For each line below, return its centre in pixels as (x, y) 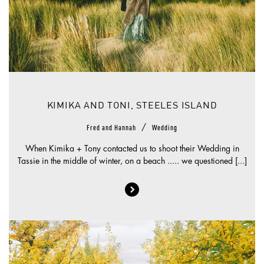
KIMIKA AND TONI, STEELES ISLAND (132, 106)
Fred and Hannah (112, 126)
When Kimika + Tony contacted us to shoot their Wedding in (132, 148)
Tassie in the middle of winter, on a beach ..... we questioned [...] (132, 161)
